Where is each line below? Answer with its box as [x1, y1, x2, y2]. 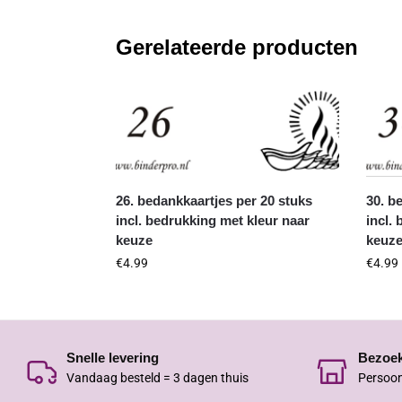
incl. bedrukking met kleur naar [115, 213, 310, 229]
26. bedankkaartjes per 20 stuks [115, 193, 312, 209]
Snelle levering [66, 350, 159, 366]
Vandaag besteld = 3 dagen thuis [66, 370, 249, 385]
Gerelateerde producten [115, 34, 358, 59]
